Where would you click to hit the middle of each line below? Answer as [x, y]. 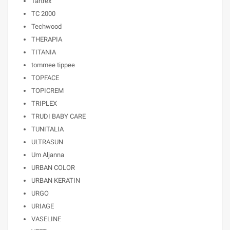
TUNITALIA [47, 129]
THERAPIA [47, 39]
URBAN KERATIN [56, 180]
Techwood [46, 26]
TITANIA [44, 52]
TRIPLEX [44, 103]
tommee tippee [53, 65]
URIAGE [43, 206]
